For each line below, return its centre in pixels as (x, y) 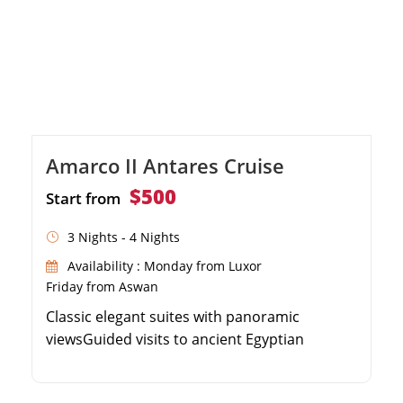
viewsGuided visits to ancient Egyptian (175, 339)
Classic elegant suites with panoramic (173, 316)
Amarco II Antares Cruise (165, 165)
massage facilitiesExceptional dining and (182, 384)
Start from (83, 198)
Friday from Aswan (102, 286)
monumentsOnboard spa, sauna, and (173, 361)
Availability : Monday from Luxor (165, 265)
